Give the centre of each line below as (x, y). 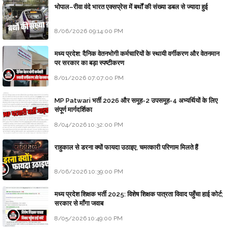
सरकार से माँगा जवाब (79, 204)
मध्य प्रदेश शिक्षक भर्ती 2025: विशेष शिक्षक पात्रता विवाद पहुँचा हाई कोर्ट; (139, 194)
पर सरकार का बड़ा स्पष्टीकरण (89, 63)
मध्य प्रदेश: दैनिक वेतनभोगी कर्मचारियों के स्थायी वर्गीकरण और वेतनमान (137, 54)
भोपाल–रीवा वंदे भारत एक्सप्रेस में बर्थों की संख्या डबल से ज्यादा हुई (131, 7)
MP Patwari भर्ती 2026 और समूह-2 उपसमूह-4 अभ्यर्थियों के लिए (136, 101)
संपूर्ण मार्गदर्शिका (73, 110)
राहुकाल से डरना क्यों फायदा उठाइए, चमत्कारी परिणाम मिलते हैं (126, 148)
